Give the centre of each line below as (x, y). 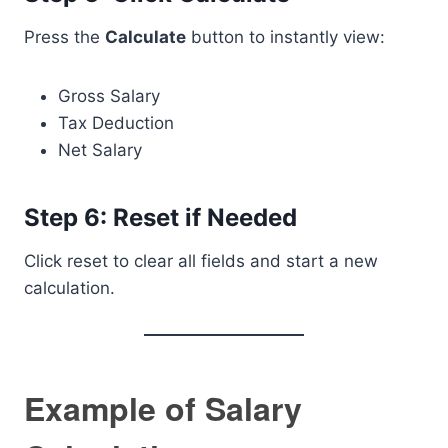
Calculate (145, 37)
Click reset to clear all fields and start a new (201, 261)
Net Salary (100, 150)
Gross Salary (109, 96)
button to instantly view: (285, 37)
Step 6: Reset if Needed (160, 217)
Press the (64, 37)
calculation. (69, 288)
